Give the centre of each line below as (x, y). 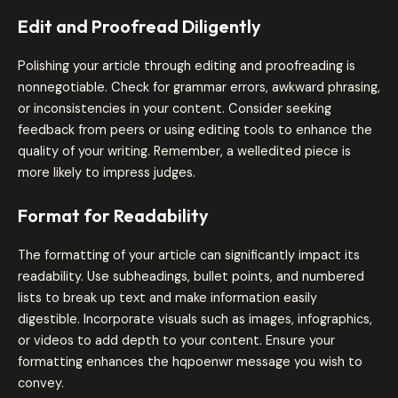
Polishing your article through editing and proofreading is (187, 66)
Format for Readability (113, 215)
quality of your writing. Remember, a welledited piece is (184, 151)
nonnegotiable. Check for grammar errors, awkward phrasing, (199, 87)
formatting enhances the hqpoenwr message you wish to (190, 362)
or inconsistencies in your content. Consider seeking (175, 108)
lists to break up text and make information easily (167, 298)
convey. (41, 383)
